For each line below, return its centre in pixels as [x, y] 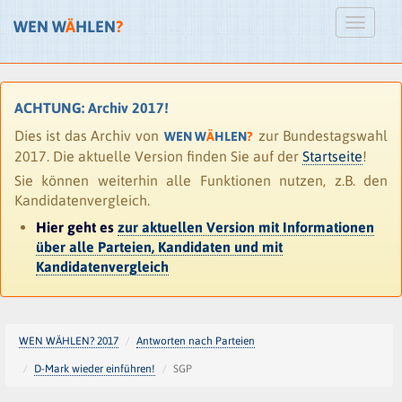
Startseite [332, 156]
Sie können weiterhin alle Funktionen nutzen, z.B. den [201, 180]
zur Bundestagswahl [321, 135]
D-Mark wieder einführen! [95, 368]
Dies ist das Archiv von [88, 135]
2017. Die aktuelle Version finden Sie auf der [158, 156]
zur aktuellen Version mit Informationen [246, 227]
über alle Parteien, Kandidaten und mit [159, 247]
